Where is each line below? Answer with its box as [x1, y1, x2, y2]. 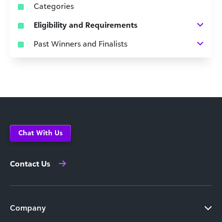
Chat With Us [18, 128, 62, 137]
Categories [34, 1, 74, 11]
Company [10, 203, 46, 213]
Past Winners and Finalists [34, 39, 127, 49]
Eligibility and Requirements [34, 20, 137, 30]
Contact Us [10, 159, 50, 168]
